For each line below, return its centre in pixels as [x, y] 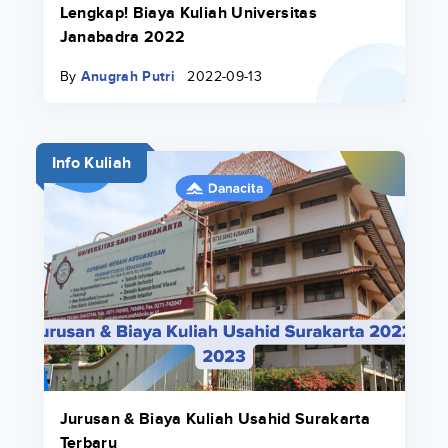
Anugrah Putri [128, 77]
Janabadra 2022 [122, 36]
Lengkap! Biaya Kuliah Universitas [188, 12]
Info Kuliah [91, 163]
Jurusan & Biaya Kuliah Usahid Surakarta [215, 419]
